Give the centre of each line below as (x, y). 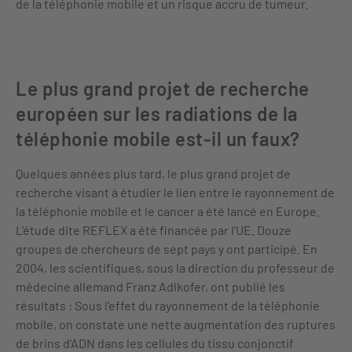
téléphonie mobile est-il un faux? (158, 139)
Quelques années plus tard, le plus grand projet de (153, 173)
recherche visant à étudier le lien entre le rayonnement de (175, 192)
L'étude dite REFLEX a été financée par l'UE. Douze (154, 230)
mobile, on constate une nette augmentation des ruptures (176, 324)
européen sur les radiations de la (157, 114)
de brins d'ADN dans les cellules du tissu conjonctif (155, 343)
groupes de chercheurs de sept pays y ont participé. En (167, 249)
